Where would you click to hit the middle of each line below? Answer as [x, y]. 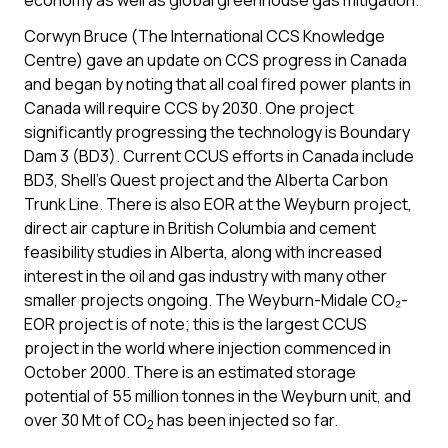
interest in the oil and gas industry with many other [205, 276]
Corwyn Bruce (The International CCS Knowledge [204, 36]
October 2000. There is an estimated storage [190, 372]
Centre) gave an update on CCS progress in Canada [215, 60]
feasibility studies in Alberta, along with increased [203, 252]
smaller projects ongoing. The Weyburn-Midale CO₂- [216, 300]
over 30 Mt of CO [85, 420]
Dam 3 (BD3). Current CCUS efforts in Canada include [219, 156]
